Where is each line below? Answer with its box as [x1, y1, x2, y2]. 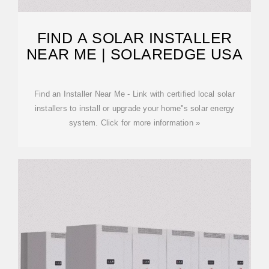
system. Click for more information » [68, 118, 201, 127]
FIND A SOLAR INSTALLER [37, 29, 232, 46]
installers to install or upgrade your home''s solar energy [34, 104, 235, 113]
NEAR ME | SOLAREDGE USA [26, 46, 243, 62]
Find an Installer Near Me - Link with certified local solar [34, 89, 235, 98]
